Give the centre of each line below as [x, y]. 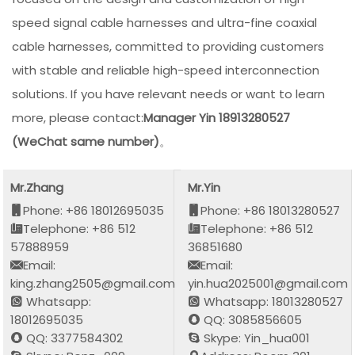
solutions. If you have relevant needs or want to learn [169, 94]
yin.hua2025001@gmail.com [268, 283]
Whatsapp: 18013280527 [272, 301]
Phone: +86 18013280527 [271, 210]
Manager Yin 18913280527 [217, 118]
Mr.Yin [204, 187]
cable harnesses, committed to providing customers [168, 47]
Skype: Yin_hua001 [256, 338]
